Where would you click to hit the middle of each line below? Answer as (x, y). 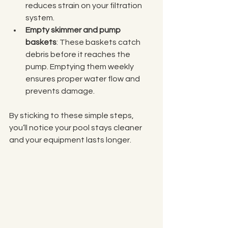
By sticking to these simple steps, (72, 116)
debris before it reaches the (79, 54)
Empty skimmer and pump (74, 30)
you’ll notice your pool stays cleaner (76, 128)
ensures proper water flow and (83, 79)
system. (40, 18)
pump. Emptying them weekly (80, 67)
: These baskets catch (99, 42)
